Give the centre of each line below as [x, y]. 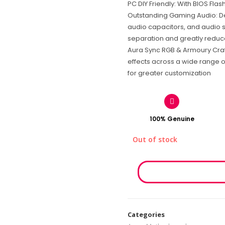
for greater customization [169, 73]
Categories [146, 214]
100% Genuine [172, 119]
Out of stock [155, 139]
